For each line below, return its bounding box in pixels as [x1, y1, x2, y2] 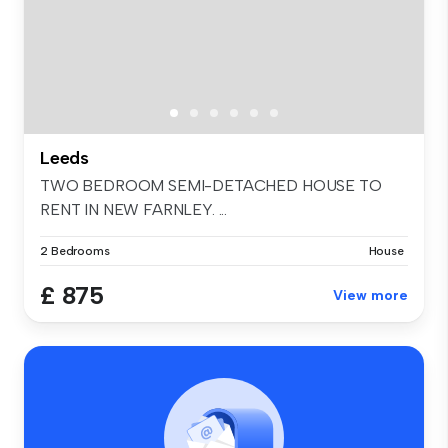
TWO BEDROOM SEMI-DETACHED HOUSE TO [40, 175, 382, 195]
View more [333, 286, 408, 304]
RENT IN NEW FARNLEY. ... [40, 199, 228, 219]
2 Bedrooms [40, 243, 110, 258]
